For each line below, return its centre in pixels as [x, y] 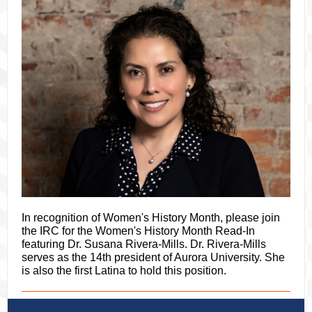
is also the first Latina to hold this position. [124, 271]
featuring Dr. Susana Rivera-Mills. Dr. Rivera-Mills [144, 244]
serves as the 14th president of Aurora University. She [153, 257]
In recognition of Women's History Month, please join [151, 218]
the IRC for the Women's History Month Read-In [138, 231]
